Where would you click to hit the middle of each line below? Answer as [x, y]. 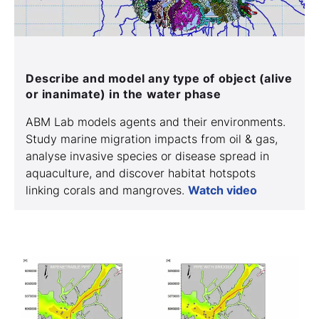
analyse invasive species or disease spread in [147, 156]
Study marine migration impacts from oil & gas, [152, 139]
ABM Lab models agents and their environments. [156, 122]
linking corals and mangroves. [107, 190]
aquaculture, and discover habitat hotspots [141, 173]
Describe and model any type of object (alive [159, 79]
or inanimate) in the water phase [124, 94]
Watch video [223, 190]
